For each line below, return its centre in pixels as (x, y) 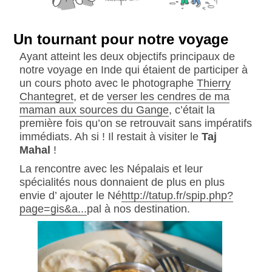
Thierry (213, 83)
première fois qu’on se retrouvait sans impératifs (135, 123)
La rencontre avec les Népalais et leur (111, 169)
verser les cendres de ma (168, 96)
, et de (90, 96)
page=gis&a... (53, 209)
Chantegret (46, 96)
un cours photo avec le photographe (108, 83)
